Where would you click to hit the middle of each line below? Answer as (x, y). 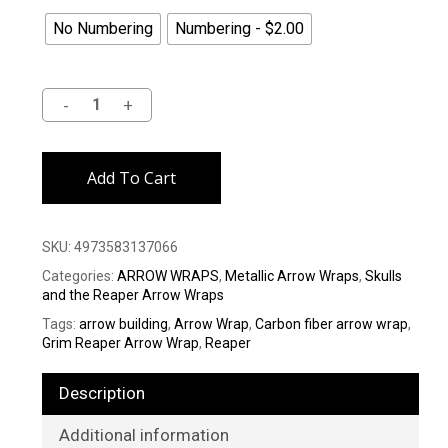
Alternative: (263, 133)
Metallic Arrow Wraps (291, 275)
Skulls (383, 275)
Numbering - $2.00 (239, 28)
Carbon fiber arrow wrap (331, 323)
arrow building (123, 323)
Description (101, 393)
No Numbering (102, 28)
